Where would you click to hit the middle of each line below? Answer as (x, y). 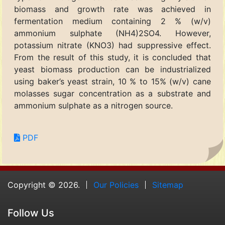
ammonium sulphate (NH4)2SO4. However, (113, 33)
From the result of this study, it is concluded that (113, 57)
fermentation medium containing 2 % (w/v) (113, 21)
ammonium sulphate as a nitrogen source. (93, 105)
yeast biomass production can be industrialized (113, 69)
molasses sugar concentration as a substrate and (113, 93)
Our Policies (116, 185)
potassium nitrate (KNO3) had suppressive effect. (113, 45)
